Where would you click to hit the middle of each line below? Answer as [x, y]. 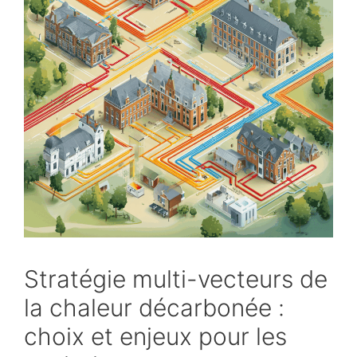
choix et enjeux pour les [155, 336]
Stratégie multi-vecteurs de [176, 279]
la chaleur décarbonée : [154, 308]
